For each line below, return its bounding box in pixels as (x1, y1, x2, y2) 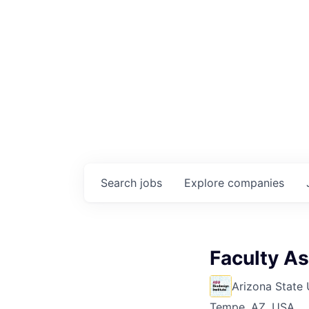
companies (228, 175, 284, 190)
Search (101, 175, 140, 190)
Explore (184, 175, 228, 190)
